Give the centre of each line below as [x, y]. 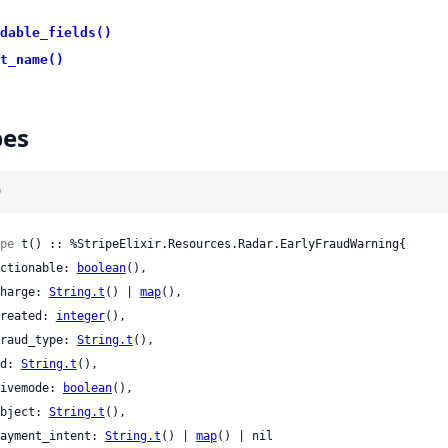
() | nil [244, 435]
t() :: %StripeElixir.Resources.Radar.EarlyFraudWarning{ [209, 243]
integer [80, 315]
